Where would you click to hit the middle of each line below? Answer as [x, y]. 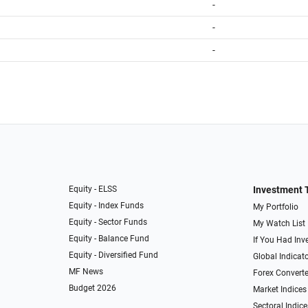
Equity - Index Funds [107, 206]
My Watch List [279, 223]
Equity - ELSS [93, 189]
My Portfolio [275, 207]
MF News [86, 272]
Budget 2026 [93, 288]
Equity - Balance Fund [109, 239]
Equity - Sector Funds [108, 222]
